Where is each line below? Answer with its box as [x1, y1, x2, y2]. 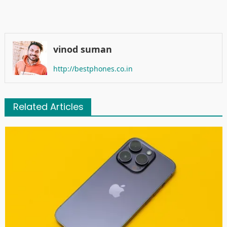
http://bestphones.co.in [53, 63, 133, 73]
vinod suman [53, 43, 112, 55]
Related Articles [13, 100, 84, 113]
